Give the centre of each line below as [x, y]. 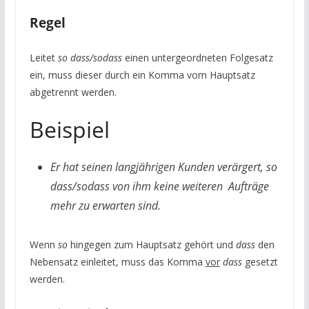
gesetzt [260, 262]
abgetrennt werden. [73, 92]
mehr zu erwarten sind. [105, 206]
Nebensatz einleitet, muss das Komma [117, 262]
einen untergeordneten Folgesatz [197, 58]
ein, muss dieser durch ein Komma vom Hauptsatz [142, 75]
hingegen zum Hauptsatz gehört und [153, 245]
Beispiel [69, 129]
